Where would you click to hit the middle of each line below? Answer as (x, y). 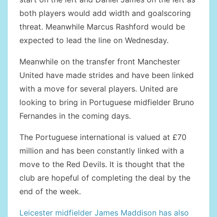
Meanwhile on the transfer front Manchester (100, 62)
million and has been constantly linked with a (102, 151)
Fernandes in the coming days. (75, 116)
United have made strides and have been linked (107, 75)
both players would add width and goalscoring (105, 13)
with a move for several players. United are (99, 89)
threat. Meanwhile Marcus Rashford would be (102, 27)
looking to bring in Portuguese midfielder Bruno (107, 102)
